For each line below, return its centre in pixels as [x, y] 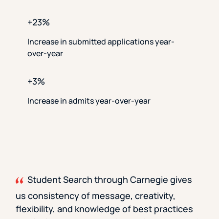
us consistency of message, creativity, [96, 196]
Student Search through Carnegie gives [109, 180]
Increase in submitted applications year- [101, 42]
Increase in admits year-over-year [89, 101]
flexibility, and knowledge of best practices [104, 209]
